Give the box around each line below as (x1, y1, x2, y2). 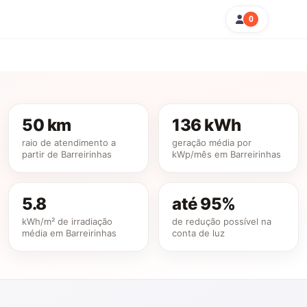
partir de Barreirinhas (22, 148, 112, 160)
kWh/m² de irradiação (22, 215, 113, 227)
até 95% (171, 193, 236, 214)
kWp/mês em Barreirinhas (171, 148, 281, 160)
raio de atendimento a (22, 136, 116, 148)
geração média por (171, 136, 251, 148)
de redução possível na (171, 215, 271, 227)
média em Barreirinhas (22, 227, 117, 238)
